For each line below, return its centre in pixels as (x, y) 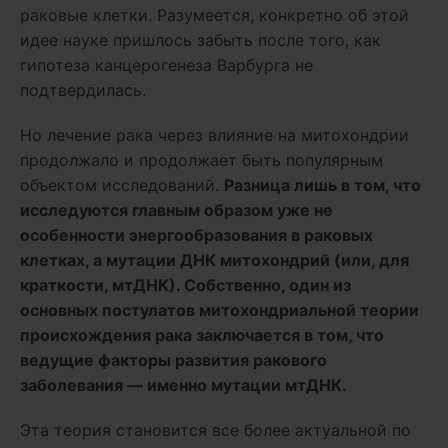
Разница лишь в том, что (322, 184)
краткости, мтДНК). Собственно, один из (185, 284)
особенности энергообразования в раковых (196, 234)
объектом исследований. (122, 184)
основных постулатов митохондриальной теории (219, 309)
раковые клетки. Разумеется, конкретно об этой (214, 14)
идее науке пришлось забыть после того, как (200, 39)
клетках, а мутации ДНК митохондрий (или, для (214, 259)
